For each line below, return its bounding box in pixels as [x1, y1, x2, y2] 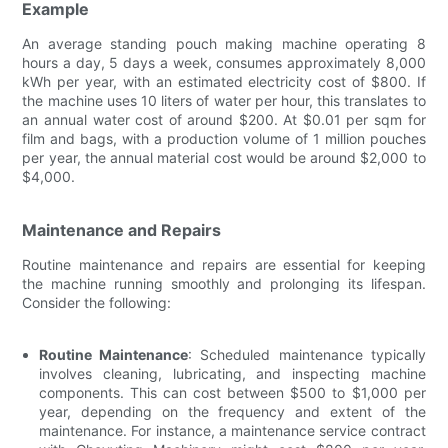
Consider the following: [22, 293, 172, 311]
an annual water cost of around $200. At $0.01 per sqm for [22, 110, 426, 128]
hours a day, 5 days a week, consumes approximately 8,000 [22, 53, 426, 71]
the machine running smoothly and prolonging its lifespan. [22, 274, 426, 292]
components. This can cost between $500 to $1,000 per [39, 383, 426, 401]
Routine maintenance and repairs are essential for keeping [22, 255, 426, 273]
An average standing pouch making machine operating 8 [22, 34, 426, 52]
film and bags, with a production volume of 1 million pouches [22, 129, 426, 147]
